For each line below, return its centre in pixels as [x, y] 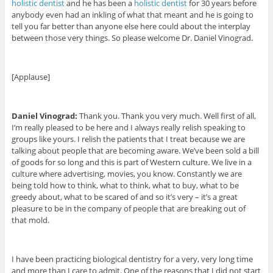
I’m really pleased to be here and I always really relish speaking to [128, 128]
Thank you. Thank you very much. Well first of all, [166, 116]
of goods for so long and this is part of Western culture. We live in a [131, 162]
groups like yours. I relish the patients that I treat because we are [128, 139]
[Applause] [30, 77]
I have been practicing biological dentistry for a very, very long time [132, 259]
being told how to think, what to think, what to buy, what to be [125, 186]
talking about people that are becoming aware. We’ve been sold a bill [135, 151]
